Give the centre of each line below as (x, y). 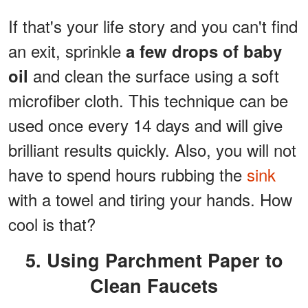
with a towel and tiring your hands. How (150, 199)
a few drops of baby (204, 51)
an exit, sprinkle (67, 51)
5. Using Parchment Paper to (33, 260)
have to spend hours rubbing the (128, 175)
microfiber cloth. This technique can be (148, 100)
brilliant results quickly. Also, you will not (152, 150)
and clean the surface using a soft (156, 76)
